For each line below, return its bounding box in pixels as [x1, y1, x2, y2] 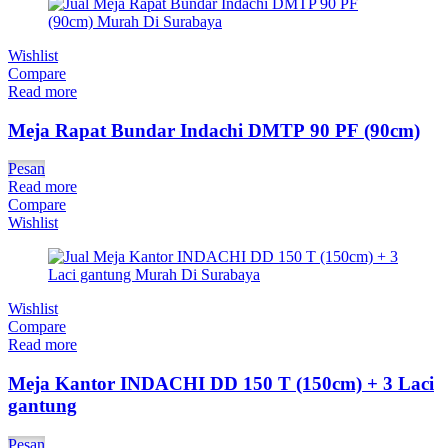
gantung [8, 395, 77, 417]
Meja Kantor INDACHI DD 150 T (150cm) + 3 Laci [8, 373, 434, 395]
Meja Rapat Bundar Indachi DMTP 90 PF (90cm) [8, 119, 420, 141]
